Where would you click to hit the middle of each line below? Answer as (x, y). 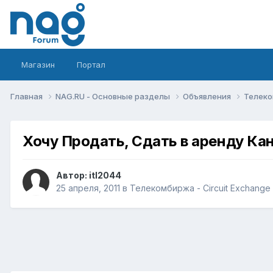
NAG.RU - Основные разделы (114, 96)
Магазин (38, 65)
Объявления (208, 96)
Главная (27, 96)
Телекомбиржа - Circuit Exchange (200, 188)
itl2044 (105, 175)
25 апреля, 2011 (88, 188)
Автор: (73, 175)
